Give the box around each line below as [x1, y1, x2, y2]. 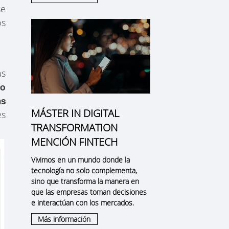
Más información [38, 214, 91, 224]
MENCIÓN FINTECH [31, 134, 118, 149]
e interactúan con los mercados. [31, 197, 134, 208]
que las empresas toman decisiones [31, 187, 147, 197]
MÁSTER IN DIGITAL [31, 106, 119, 120]
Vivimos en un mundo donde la [31, 154, 130, 165]
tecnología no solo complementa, [31, 165, 137, 175]
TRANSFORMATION [31, 120, 118, 134]
